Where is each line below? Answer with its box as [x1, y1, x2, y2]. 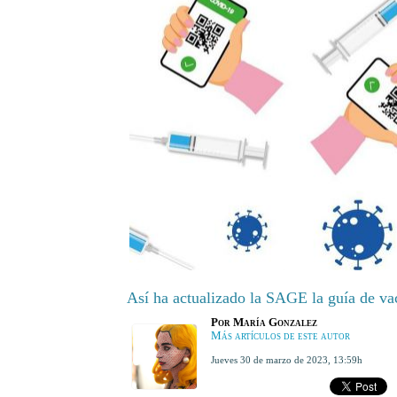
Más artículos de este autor [210, 330, 350, 343]
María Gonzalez [232, 316, 317, 330]
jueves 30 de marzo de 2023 [214, 354, 328, 366]
